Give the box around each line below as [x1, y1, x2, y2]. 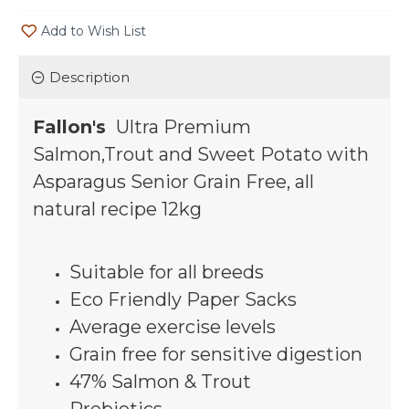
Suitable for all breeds [69, 261, 264, 283]
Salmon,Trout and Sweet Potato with [33, 143, 369, 165]
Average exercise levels [69, 316, 276, 338]
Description [49, 68, 130, 86]
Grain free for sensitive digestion [69, 343, 362, 365]
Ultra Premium [111, 116, 251, 138]
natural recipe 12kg [33, 198, 202, 220]
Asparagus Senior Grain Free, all [33, 171, 314, 193]
